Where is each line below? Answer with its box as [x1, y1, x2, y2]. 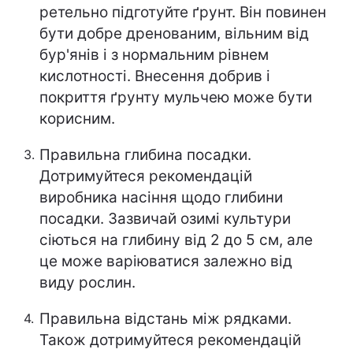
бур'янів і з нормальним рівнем [39, 46, 269, 64]
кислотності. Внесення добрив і [39, 67, 270, 85]
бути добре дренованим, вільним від [39, 24, 309, 43]
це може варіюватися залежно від [39, 252, 292, 270]
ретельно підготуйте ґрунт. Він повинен [39, 3, 326, 21]
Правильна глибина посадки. [39, 146, 251, 164]
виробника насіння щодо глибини [39, 188, 283, 206]
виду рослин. [39, 273, 136, 292]
